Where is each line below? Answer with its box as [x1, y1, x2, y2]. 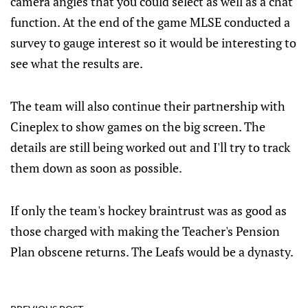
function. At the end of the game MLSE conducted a [10, 14, 290, 30]
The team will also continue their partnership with [10, 98, 285, 114]
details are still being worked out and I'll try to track [10, 139, 290, 155]
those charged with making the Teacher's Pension [10, 223, 280, 239]
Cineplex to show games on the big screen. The [10, 118, 265, 135]
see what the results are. [10, 55, 143, 71]
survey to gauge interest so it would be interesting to [10, 34, 296, 51]
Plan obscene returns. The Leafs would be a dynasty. [10, 243, 294, 260]
